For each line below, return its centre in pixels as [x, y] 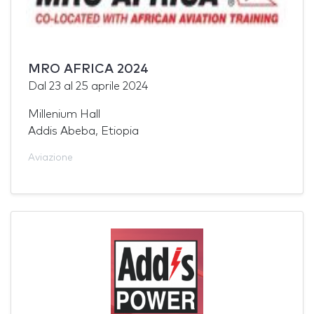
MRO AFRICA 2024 [88, 69]
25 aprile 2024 [112, 86]
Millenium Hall [64, 114]
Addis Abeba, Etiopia [83, 131]
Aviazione [50, 157]
